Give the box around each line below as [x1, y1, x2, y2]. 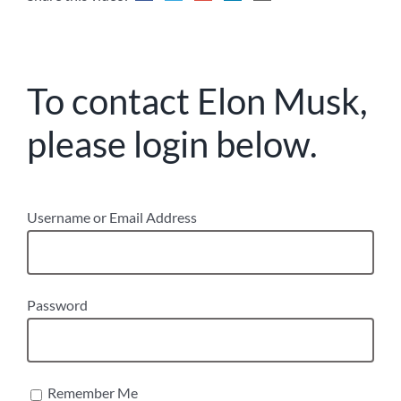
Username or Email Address [27, 209, 197, 226]
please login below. [27, 123, 317, 166]
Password [27, 296, 88, 314]
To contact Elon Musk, [27, 80, 367, 124]
